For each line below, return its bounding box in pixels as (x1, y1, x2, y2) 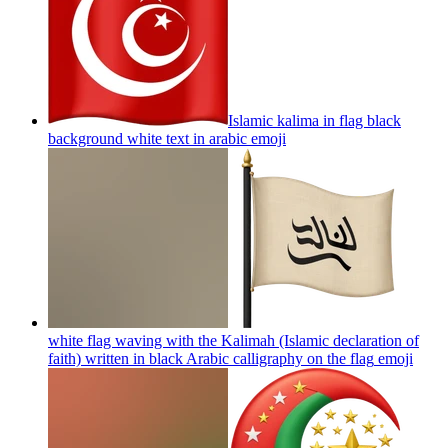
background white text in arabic (48, 129, 247, 147)
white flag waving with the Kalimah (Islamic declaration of (48, 331, 419, 349)
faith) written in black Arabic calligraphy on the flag (48, 349, 374, 367)
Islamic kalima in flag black (228, 111, 401, 129)
